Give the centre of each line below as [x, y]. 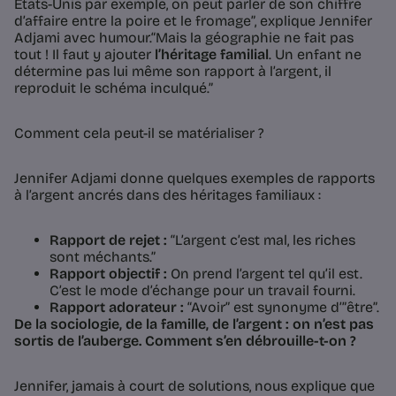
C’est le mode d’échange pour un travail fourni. [202, 291]
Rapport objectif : [108, 274]
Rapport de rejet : [108, 240]
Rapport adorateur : [117, 308]
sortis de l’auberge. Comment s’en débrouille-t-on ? [185, 341]
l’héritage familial [212, 55]
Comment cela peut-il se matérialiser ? [139, 133]
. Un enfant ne [315, 55]
